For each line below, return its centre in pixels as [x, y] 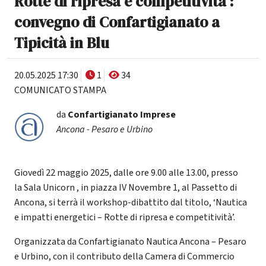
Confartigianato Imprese [121, 114]
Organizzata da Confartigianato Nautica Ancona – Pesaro [130, 241]
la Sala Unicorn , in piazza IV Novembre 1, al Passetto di [126, 187]
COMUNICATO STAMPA [60, 90]
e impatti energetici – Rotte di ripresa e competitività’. [125, 217]
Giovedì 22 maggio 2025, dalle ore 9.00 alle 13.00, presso [126, 172]
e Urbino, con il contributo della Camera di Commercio [124, 256]
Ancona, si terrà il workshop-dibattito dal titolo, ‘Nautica [131, 202]
